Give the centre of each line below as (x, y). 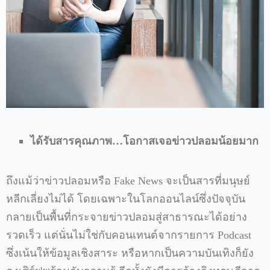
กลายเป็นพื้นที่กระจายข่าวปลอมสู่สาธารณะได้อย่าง (127, 217)
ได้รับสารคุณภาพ (71, 141)
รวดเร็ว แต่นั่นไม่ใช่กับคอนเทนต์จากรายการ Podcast (129, 235)
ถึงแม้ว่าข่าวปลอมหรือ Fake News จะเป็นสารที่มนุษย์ (128, 181)
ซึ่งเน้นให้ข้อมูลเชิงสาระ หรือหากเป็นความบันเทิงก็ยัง (130, 253)
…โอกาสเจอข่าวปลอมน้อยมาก (185, 141)
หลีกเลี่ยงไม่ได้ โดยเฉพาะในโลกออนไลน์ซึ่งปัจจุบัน (126, 199)
